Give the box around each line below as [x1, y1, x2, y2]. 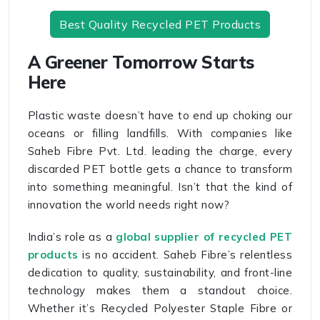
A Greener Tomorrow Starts [27, 51, 254, 74]
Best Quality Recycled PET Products [59, 17, 261, 32]
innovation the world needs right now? [27, 198, 230, 212]
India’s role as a [27, 230, 116, 244]
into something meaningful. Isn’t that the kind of [27, 180, 293, 194]
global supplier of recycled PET [116, 230, 293, 244]
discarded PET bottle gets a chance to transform [27, 162, 293, 176]
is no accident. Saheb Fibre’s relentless [78, 248, 293, 262]
